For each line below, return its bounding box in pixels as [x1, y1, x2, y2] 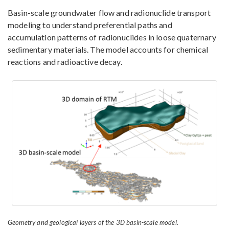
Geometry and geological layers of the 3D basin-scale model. [8, 218, 178, 227]
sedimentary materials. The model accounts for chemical [8, 44, 209, 55]
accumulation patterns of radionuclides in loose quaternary [8, 32, 216, 42]
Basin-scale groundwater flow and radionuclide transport [8, 8, 211, 18]
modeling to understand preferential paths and [8, 20, 172, 30]
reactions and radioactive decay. [8, 57, 122, 67]
